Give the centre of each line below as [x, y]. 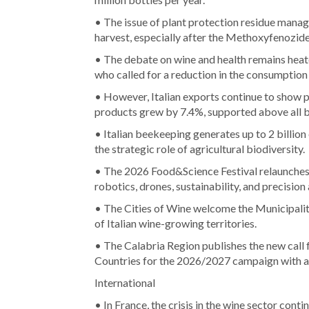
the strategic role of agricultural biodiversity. [200, 148]
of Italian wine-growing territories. [176, 223]
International [125, 282]
